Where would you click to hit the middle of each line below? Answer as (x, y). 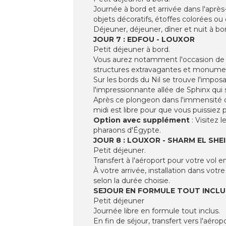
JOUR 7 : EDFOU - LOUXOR (144, 39)
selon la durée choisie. (132, 180)
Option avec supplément (142, 120)
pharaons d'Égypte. (127, 130)
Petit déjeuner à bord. (132, 49)
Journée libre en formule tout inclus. (157, 211)
